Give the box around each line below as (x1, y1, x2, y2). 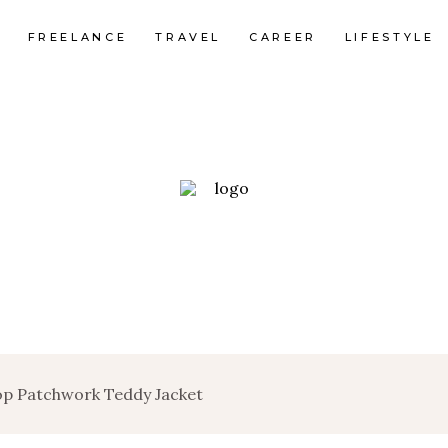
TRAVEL (155, 29, 222, 44)
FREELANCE (27, 29, 128, 44)
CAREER (249, 29, 317, 44)
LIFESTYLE (344, 29, 435, 44)
